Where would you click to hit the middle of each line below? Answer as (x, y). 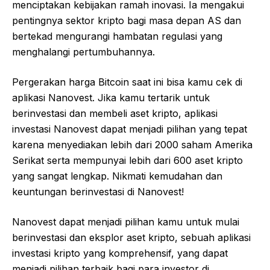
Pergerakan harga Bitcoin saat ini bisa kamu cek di (127, 82)
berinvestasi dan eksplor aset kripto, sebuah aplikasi (131, 238)
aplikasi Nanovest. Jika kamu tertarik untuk (111, 98)
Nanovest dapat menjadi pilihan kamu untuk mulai (126, 222)
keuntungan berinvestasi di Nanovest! (98, 192)
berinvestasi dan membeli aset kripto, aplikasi (115, 114)
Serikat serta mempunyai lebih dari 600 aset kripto (127, 161)
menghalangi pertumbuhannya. (83, 52)
